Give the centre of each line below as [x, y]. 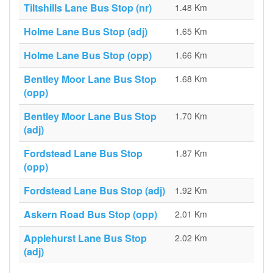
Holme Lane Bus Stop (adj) [86, 31]
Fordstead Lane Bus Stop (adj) [94, 190]
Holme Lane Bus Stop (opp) [88, 55]
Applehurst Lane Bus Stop [85, 238]
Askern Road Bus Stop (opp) [90, 214]
